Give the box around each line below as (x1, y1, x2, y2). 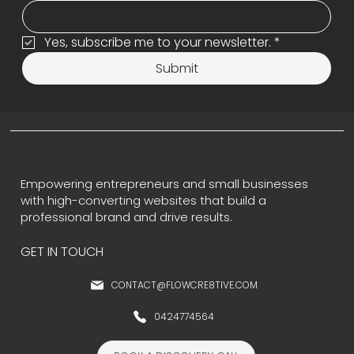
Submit (155, 58, 198, 77)
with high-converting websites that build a (21, 191, 267, 209)
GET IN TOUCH (21, 243, 104, 262)
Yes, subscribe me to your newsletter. (43, 32, 271, 51)
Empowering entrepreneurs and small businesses (21, 175, 309, 192)
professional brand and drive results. (21, 208, 233, 225)
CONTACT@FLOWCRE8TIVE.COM (111, 278, 258, 292)
